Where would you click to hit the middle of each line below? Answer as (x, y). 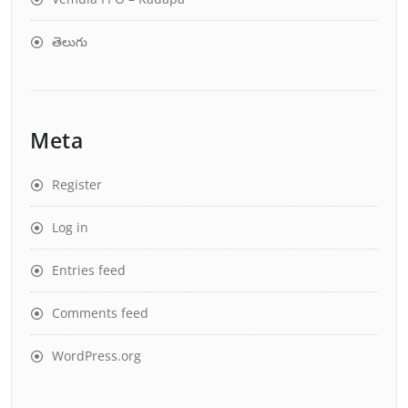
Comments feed (100, 313)
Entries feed (89, 270)
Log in (70, 227)
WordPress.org (97, 356)
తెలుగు (70, 41)
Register (77, 184)
